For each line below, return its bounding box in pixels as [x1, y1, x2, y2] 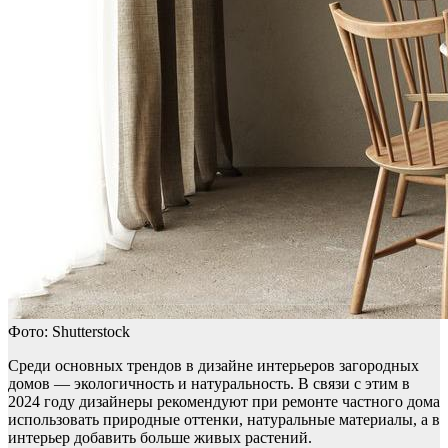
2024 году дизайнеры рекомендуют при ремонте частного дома [8, 393, 440, 411]
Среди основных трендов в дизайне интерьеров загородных [8, 357, 419, 375]
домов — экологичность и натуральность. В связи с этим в [8, 375, 410, 393]
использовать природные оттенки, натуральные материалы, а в [8, 411, 440, 429]
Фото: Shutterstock [8, 323, 130, 341]
